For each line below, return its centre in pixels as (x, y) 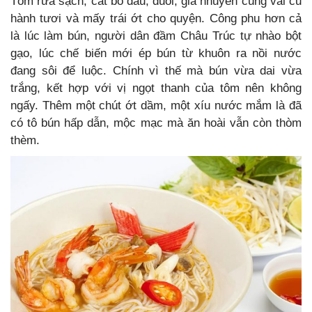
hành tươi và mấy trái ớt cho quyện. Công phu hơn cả (156, 19)
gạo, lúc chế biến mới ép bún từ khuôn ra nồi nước (156, 54)
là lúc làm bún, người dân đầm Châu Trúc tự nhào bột (156, 36)
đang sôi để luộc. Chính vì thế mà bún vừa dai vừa (156, 71)
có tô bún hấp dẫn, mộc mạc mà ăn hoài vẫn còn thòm (156, 123)
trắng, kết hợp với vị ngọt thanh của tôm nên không (156, 88)
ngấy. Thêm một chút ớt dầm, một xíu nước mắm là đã (156, 106)
